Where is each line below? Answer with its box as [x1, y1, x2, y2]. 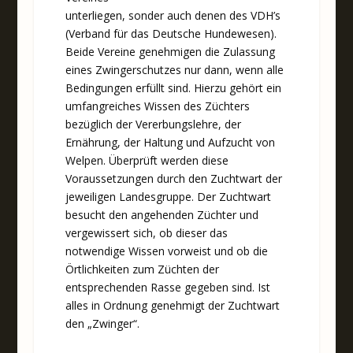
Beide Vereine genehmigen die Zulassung [65, 43, 275, 59]
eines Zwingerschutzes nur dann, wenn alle [65, 61, 284, 77]
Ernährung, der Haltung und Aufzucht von [65, 134, 275, 150]
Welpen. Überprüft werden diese [65, 152, 229, 168]
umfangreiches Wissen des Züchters [65, 98, 250, 113]
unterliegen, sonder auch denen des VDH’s [65, 7, 281, 23]
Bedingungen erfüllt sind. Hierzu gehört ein [65, 80, 281, 95]
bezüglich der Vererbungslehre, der [65, 116, 241, 132]
